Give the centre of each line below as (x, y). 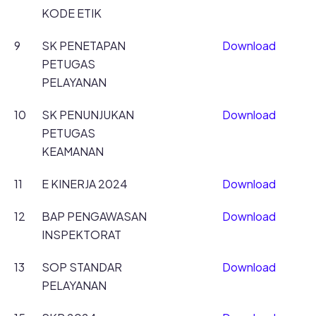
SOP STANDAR (81, 267)
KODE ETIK (71, 13)
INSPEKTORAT (81, 235)
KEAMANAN (72, 151)
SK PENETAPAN (83, 45)
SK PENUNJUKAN (87, 115)
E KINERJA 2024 (84, 184)
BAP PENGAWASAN (94, 216)
